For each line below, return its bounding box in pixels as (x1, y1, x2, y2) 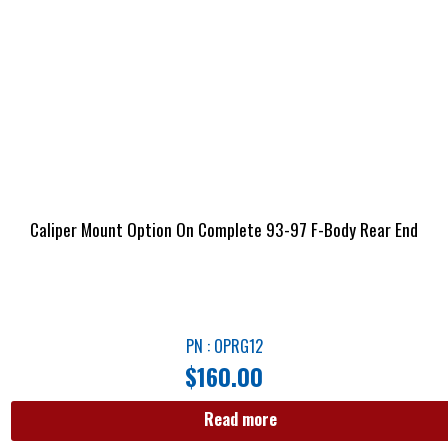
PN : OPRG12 (185, 334, 263, 359)
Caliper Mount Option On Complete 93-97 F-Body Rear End (30, 215, 418, 242)
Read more (203, 406, 277, 431)
